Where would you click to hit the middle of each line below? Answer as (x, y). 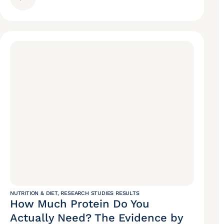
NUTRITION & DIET (34, 193)
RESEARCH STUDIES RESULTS (100, 193)
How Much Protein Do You (80, 204)
